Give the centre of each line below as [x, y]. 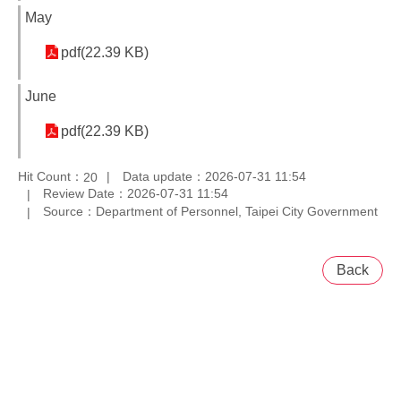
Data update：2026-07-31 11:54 [214, 176]
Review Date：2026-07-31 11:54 [136, 194]
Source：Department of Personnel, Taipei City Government [210, 212]
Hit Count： [51, 176]
